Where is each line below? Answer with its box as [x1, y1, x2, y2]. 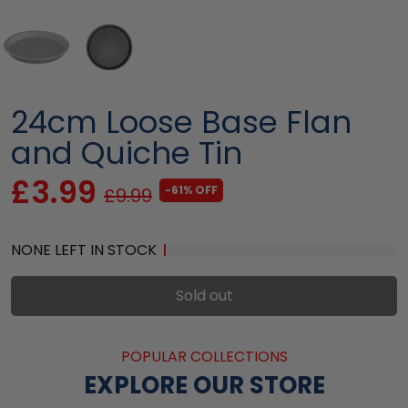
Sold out [175, 284, 233, 306]
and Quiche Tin [11, 130, 242, 175]
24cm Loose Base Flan [11, 99, 352, 144]
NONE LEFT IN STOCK [11, 239, 157, 260]
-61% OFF [165, 181, 218, 198]
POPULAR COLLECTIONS [120, 345, 288, 367]
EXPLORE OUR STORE [83, 368, 325, 402]
